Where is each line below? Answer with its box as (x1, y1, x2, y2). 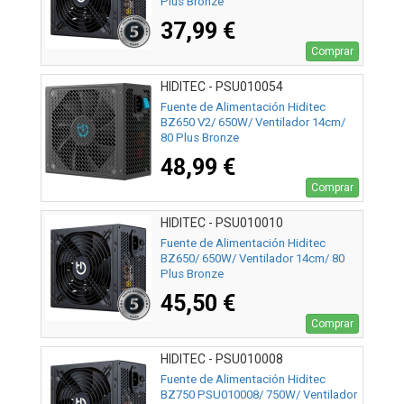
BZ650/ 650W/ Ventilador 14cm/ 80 (161, 251, 344, 265)
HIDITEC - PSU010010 (161, 215, 283, 230)
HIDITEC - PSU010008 (161, 351, 283, 366)
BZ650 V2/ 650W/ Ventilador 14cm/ (161, 115, 345, 129)
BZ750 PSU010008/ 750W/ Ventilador (161, 387, 357, 401)
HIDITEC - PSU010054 (161, 78, 283, 94)
